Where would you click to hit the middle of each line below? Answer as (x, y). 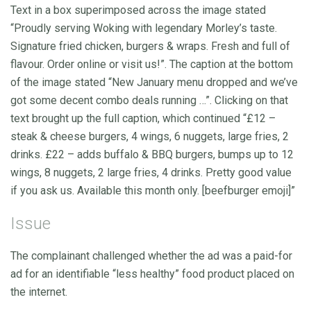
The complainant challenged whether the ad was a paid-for (151, 255)
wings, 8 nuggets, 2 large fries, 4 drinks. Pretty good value (151, 172)
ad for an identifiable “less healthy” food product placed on (152, 274)
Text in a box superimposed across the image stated (138, 10)
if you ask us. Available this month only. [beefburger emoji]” (153, 190)
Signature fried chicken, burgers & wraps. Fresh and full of (150, 46)
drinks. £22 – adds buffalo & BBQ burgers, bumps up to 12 (152, 154)
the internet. (39, 292)
